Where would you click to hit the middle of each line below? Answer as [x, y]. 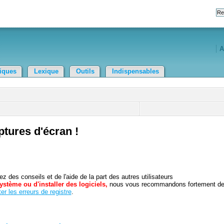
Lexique [46, 71]
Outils [85, 71]
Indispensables [136, 71]
